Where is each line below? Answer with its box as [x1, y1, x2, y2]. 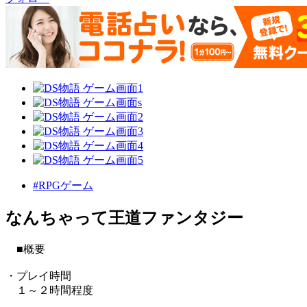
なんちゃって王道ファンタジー [5, 209, 243, 228]
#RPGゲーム [33, 180, 93, 192]
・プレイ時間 [5, 270, 71, 282]
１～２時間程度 [5, 284, 93, 297]
